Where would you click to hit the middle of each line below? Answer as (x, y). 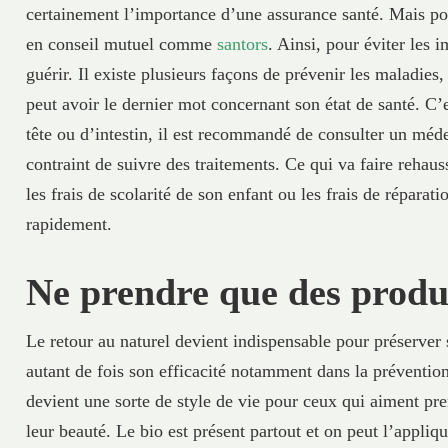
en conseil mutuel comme (122, 44)
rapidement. (69, 224)
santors (243, 44)
